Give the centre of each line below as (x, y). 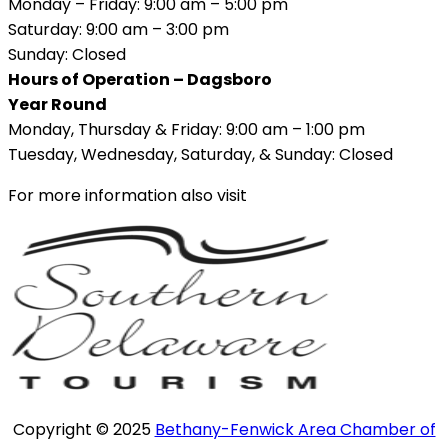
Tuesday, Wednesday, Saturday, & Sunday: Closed (200, 154)
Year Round (57, 104)
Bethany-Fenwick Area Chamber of (295, 429)
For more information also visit (127, 195)
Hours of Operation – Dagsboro (140, 79)
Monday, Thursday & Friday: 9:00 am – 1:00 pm (186, 129)
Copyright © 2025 (83, 429)
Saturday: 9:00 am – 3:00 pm (118, 29)
